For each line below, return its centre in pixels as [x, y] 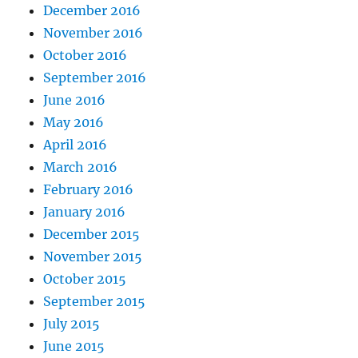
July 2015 [72, 324]
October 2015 [85, 279]
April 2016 [76, 145]
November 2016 [93, 33]
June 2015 [74, 346]
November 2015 [93, 257]
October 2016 [86, 56]
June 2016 [75, 100]
